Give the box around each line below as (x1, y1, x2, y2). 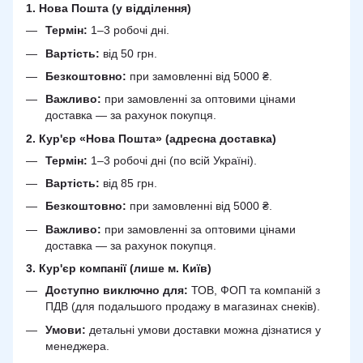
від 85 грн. (100, 177, 157, 190)
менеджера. (45, 339, 109, 352)
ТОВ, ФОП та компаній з (188, 284, 320, 297)
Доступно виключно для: (45, 284, 188, 297)
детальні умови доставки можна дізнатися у (86, 322, 321, 336)
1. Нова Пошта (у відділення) (26, 2, 191, 15)
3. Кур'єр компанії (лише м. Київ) (26, 262, 211, 275)
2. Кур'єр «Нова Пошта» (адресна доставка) (26, 131, 276, 145)
